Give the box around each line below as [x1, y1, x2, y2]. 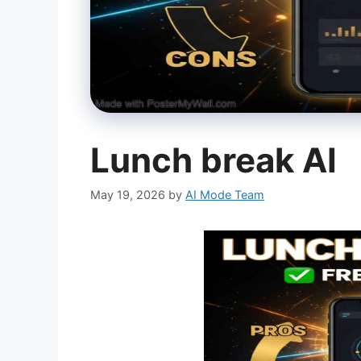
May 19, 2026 [90, 188, 165, 202]
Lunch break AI [90, 139, 337, 181]
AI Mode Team [185, 188, 264, 202]
